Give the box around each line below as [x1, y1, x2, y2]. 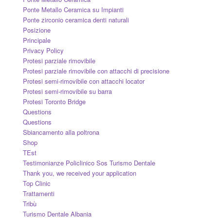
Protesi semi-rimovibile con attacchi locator [22, 76, 145, 86]
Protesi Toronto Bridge [22, 96, 86, 106]
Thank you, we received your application [22, 168, 136, 178]
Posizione [22, 25, 51, 35]
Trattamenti [22, 188, 54, 198]
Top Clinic [22, 178, 51, 188]
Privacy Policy [22, 45, 64, 55]
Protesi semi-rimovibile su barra [22, 86, 112, 96]
